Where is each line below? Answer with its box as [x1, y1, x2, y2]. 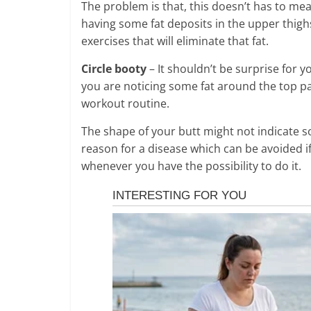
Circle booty [81, 60, 149, 76]
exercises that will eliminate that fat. [81, 33, 269, 49]
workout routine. [81, 95, 169, 111]
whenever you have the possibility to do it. [81, 158, 301, 174]
